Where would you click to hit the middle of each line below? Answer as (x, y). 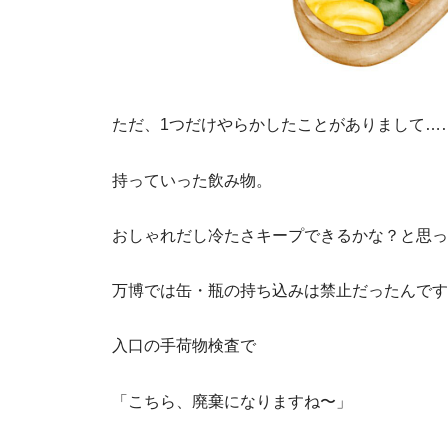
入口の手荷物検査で (184, 345)
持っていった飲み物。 (192, 179)
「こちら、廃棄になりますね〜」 (232, 400)
